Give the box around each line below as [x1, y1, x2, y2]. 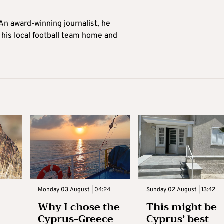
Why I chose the [37, 198, 120, 216]
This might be [146, 198, 217, 216]
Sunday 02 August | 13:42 [146, 185, 216, 194]
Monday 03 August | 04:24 [37, 185, 110, 194]
